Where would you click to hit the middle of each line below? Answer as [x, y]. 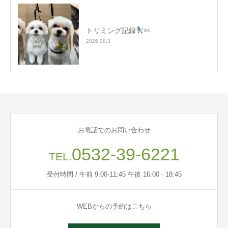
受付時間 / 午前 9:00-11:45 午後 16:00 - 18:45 [114, 175]
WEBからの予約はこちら [114, 207]
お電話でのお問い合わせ [114, 130]
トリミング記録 [111, 30]
